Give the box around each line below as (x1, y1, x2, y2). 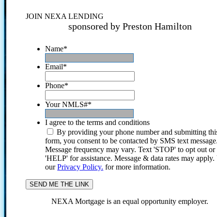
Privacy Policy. (57, 162, 104, 171)
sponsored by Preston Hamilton (68, 20, 192, 31)
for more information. (103, 162, 171, 171)
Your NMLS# (45, 100, 88, 108)
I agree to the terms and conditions (45, 118, 150, 126)
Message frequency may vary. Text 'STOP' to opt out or (45, 145, 216, 154)
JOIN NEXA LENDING (26, 12, 104, 20)
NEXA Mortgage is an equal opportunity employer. (51, 197, 209, 205)
